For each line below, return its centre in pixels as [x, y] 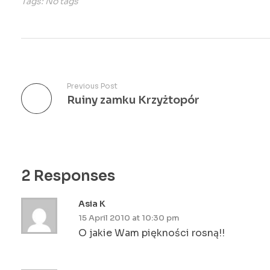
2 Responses [68, 176]
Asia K [92, 203]
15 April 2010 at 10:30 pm [129, 218]
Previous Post [92, 86]
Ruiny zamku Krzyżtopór [133, 100]
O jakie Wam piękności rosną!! [152, 233]
